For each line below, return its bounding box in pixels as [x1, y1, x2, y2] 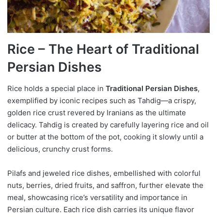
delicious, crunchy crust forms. [7, 144, 113, 154]
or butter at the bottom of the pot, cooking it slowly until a [7, 132, 203, 142]
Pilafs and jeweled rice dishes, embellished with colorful [7, 169, 201, 178]
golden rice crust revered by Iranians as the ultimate [7, 108, 186, 118]
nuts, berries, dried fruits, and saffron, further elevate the [7, 181, 203, 190]
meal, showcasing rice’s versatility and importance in [7, 193, 187, 202]
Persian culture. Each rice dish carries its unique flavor [7, 205, 194, 215]
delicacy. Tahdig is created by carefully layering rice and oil [7, 120, 209, 130]
